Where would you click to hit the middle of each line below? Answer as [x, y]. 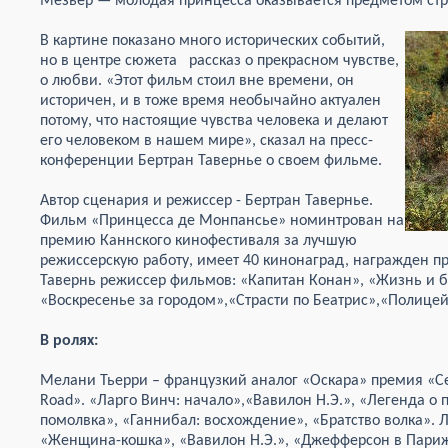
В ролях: [69, 341]
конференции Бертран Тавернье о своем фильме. [211, 161]
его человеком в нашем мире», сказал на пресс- [206, 141]
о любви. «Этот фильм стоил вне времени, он [197, 81]
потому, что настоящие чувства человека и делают [214, 121]
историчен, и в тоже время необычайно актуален [210, 101]
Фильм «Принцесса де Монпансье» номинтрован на [222, 221]
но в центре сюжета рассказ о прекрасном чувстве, [219, 61]
